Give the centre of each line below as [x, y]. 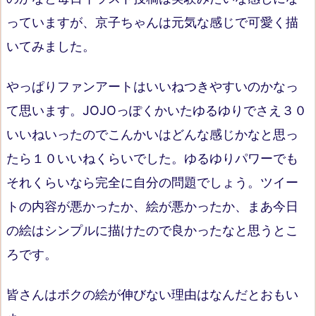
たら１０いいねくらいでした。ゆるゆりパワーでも [152, 158]
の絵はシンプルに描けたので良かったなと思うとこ [152, 230]
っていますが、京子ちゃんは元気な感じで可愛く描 [152, 22]
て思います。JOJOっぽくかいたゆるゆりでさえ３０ [157, 110]
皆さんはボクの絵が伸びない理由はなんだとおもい [152, 295]
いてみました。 [51, 46]
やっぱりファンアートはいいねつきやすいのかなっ [152, 86]
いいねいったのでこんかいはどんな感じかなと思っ [152, 134]
